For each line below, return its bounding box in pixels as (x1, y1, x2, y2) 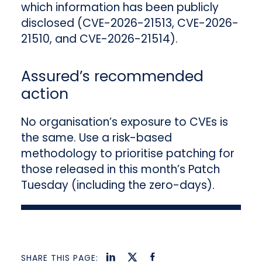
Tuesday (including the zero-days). (20, 177, 215, 194)
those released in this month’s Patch (20, 161, 220, 178)
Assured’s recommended (20, 66, 204, 87)
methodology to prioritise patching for (20, 146, 235, 162)
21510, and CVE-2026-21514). (20, 31, 178, 47)
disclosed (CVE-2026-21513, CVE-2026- (20, 15, 239, 32)
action (20, 84, 68, 105)
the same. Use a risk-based (20, 130, 172, 146)
